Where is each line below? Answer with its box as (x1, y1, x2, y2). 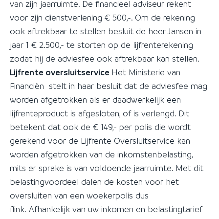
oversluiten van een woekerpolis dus (10, 190, 149, 200)
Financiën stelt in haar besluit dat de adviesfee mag (10, 81, 207, 91)
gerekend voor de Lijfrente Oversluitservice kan (10, 135, 190, 146)
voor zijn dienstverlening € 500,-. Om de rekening (10, 12, 195, 22)
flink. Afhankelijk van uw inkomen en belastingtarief (10, 204, 202, 214)
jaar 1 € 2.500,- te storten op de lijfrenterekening (10, 40, 193, 50)
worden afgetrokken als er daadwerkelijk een (10, 94, 181, 105)
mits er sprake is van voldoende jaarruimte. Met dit (10, 163, 203, 173)
